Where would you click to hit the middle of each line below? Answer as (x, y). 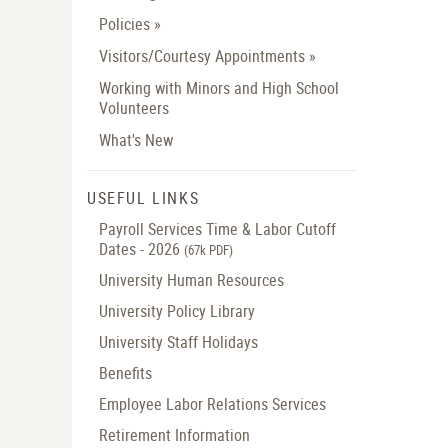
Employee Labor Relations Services (212, 404)
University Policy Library (177, 311)
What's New (136, 140)
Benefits (125, 373)
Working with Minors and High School (219, 88)
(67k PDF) (208, 250)
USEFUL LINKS (143, 198)
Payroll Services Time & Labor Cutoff (217, 229)
